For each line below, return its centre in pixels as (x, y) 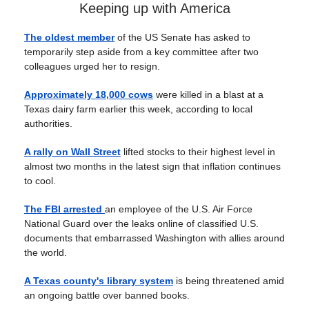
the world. (46, 253)
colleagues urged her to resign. (92, 67)
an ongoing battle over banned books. (107, 296)
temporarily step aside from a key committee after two (141, 52)
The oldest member (69, 38)
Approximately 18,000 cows (89, 95)
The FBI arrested (64, 209)
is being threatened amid (229, 281)
